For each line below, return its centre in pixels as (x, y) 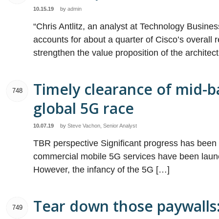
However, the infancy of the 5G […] (102, 170)
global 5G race (84, 108)
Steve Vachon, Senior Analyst (102, 126)
